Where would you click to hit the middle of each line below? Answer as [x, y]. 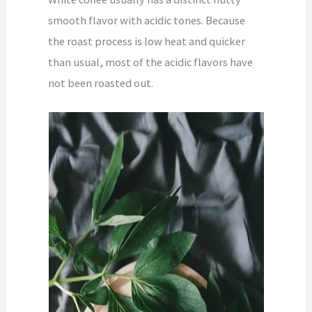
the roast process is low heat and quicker [147, 41]
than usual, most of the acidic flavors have [151, 62]
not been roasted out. [101, 83]
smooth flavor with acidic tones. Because [147, 21]
